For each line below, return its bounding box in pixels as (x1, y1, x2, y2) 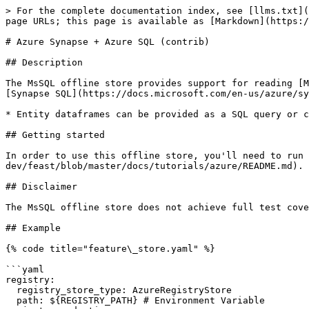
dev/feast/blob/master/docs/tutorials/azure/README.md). (6, 161, 303, 171)
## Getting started (6, 130, 105, 140)
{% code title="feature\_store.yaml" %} (6, 243, 215, 254)
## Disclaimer (6, 181, 77, 192)
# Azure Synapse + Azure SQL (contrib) (6, 37, 210, 47)
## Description (6, 57, 83, 68)
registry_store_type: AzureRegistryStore (6, 285, 17, 295)
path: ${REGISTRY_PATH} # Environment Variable (6, 295, 17, 306)
